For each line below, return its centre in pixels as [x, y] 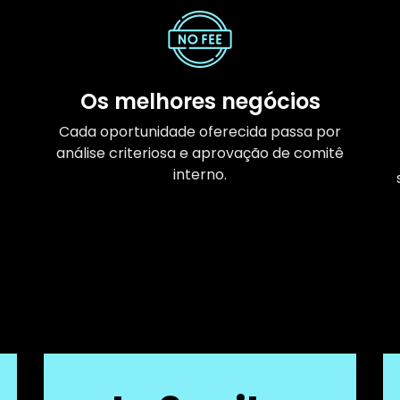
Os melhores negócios [200, 101]
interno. [200, 174]
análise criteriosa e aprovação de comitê [200, 153]
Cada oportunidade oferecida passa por [200, 131]
